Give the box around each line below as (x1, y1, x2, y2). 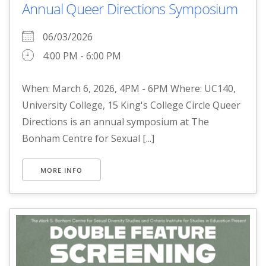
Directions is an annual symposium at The (22, 115, 209, 129)
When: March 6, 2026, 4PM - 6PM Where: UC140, (22, 82, 236, 96)
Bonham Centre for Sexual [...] (22, 132, 154, 145)
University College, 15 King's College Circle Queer (22, 99, 240, 112)
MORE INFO (40, 166, 83, 175)
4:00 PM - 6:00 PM (43, 49, 121, 63)
